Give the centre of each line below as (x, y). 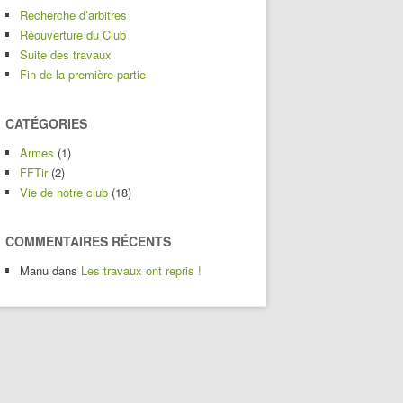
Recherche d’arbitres (73, 15)
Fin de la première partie (83, 74)
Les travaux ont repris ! (141, 270)
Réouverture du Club (73, 35)
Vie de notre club (64, 192)
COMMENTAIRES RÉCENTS (88, 241)
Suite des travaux (66, 54)
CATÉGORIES (46, 123)
